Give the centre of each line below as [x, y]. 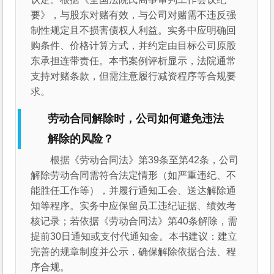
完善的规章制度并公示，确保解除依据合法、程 [134, 252]
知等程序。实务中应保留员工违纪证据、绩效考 [134, 206]
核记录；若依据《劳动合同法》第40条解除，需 [134, 221]
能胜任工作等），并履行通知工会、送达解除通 [134, 191]
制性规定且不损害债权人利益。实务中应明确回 [134, 30]
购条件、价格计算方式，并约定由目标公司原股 [134, 45]
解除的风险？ [81, 139]
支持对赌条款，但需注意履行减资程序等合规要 [134, 76]
